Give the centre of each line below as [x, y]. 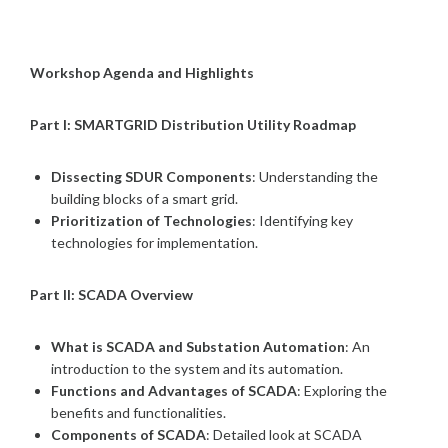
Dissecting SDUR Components [151, 176]
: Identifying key [302, 220]
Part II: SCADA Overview [111, 294]
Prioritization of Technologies [151, 220]
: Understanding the [315, 176]
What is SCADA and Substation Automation [198, 346]
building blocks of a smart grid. [144, 198]
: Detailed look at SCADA [284, 434]
